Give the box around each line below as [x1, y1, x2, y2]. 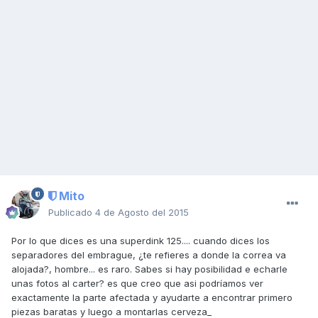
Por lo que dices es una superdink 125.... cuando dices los [11, 235, 270, 247]
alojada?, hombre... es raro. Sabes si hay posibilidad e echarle [11, 263, 287, 275]
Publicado [48, 207, 95, 219]
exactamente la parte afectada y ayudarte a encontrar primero [11, 292, 292, 304]
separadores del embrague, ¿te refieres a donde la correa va [11, 249, 286, 261]
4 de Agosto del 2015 [95, 207, 189, 219]
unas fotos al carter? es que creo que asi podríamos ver [11, 278, 263, 290]
